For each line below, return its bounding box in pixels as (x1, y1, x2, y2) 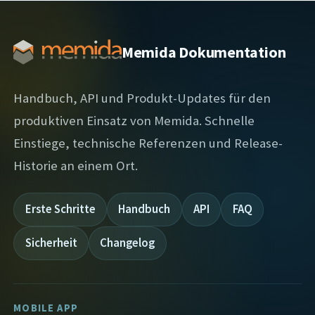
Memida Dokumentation (121, 41, 286, 62)
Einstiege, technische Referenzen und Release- (13, 134, 283, 151)
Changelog (100, 235, 155, 251)
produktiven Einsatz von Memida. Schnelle (13, 111, 255, 129)
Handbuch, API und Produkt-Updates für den (13, 89, 271, 106)
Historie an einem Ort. (13, 156, 139, 174)
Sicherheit (25, 235, 77, 251)
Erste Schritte (25, 201, 96, 217)
